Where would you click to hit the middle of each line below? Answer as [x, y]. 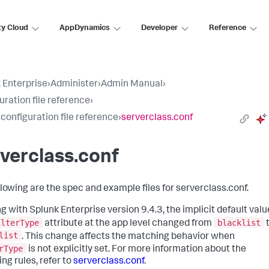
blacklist [239, 222]
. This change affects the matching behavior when [128, 237]
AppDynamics [85, 28]
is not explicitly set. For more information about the [136, 249]
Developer [159, 28]
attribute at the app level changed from [128, 224]
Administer [74, 85]
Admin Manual [132, 85]
